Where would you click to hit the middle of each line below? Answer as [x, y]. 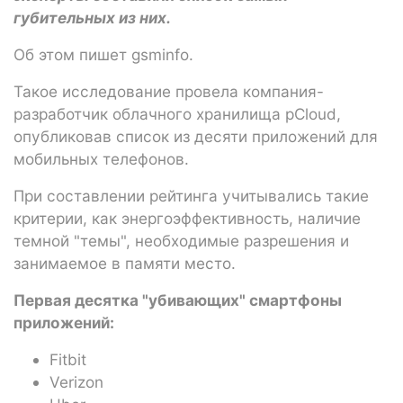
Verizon [76, 381]
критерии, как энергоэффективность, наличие [187, 218]
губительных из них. [92, 17]
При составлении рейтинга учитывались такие [191, 195]
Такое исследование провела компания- [169, 91]
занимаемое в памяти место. [125, 263]
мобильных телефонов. [101, 158]
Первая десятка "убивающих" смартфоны [178, 300]
